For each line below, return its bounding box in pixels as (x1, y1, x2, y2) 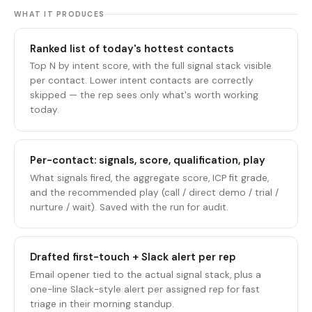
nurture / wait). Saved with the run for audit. (30, 201, 229, 213)
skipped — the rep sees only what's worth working (30, 89, 259, 102)
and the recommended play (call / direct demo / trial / (30, 186, 279, 198)
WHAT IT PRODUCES (14, 9, 105, 19)
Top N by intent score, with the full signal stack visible (30, 60, 272, 72)
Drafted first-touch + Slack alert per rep (30, 250, 237, 265)
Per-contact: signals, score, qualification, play (30, 153, 266, 168)
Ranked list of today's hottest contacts (30, 41, 235, 56)
